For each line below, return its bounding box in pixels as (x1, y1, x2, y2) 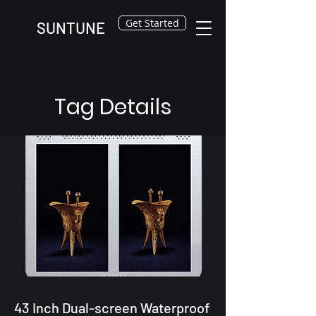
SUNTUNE (37, 18, 105, 37)
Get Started (126, 16, 179, 30)
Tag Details (54, 92, 171, 122)
